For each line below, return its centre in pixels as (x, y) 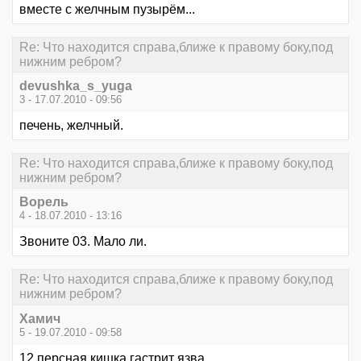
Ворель (44, 202)
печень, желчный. (71, 125)
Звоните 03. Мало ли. (83, 242)
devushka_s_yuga (76, 85)
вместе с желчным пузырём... (107, 9)
